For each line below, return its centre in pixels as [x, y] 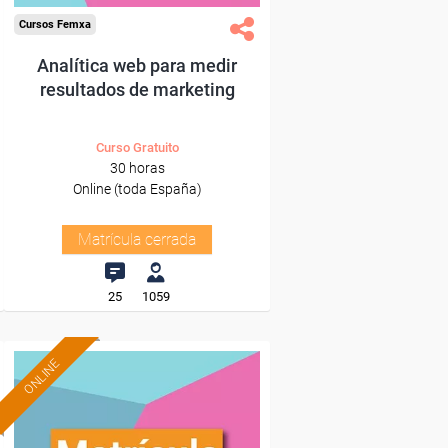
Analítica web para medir [137, 65]
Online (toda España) [137, 189]
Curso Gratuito [137, 147]
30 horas [137, 168]
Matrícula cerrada [137, 239]
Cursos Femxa [55, 24]
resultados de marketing [137, 89]
